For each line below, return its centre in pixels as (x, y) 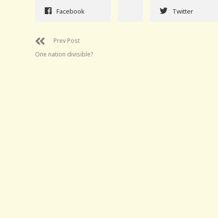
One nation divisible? (64, 54)
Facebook (71, 11)
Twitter (183, 11)
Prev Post (67, 41)
